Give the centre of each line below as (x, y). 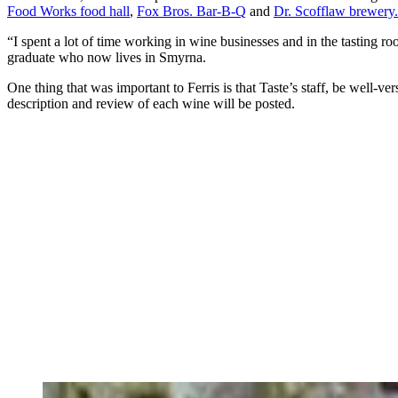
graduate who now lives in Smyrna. (107, 58)
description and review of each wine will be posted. (151, 104)
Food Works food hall (68, 12)
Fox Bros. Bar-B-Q (191, 12)
